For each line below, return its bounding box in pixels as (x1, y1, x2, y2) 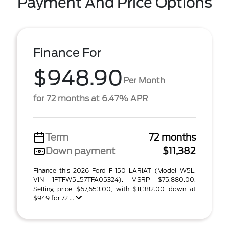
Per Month (123, 75, 165, 85)
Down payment (45, 146, 115, 156)
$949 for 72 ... (33, 194, 76, 202)
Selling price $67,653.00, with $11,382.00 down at (33, 185, 196, 193)
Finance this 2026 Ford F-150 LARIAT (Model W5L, (33, 167, 196, 174)
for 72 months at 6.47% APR (33, 94, 148, 103)
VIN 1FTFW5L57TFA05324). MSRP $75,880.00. (33, 176, 196, 184)
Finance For (33, 45, 102, 60)
